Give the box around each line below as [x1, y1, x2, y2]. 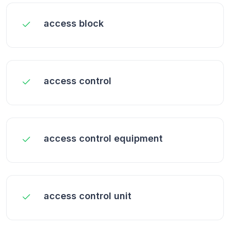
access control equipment [44, 132, 163, 144]
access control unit [44, 190, 131, 201]
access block [44, 17, 104, 29]
